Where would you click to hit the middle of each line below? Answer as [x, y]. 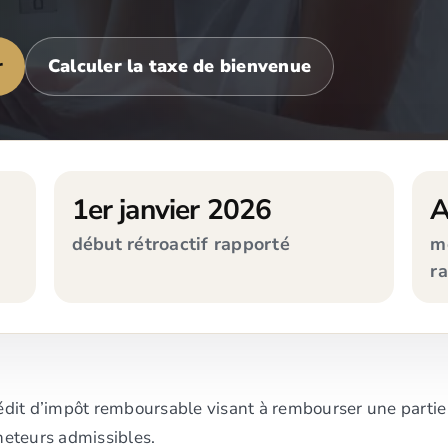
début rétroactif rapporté [180, 244]
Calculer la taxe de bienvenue [179, 66]
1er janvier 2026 [171, 210]
